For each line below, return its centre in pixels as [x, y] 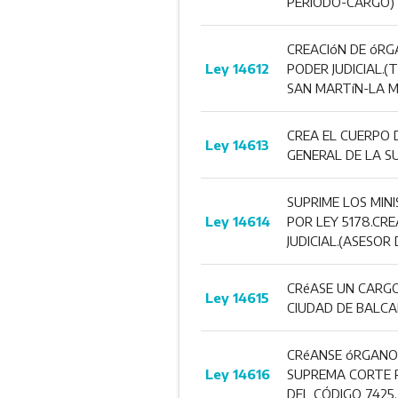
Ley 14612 [237, 68]
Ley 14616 [237, 374]
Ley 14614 [237, 221]
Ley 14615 [237, 297]
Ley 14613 [237, 144]
